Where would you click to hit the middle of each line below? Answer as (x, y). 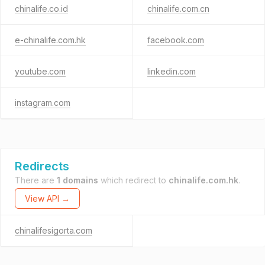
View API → (47, 198)
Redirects (42, 166)
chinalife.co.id (41, 9)
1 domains (77, 180)
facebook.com (175, 40)
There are (36, 180)
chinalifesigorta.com (54, 230)
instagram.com (43, 103)
